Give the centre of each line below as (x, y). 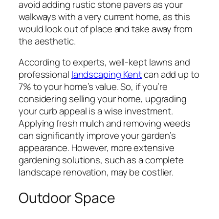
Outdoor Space (67, 197)
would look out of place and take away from (105, 29)
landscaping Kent (107, 75)
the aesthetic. (47, 41)
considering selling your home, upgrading (103, 99)
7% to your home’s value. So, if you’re (93, 87)
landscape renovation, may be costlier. (96, 172)
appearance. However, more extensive (97, 148)
